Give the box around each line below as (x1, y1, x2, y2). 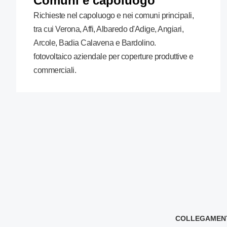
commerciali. (33, 66, 76, 74)
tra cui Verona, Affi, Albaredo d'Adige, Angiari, (33, 25, 183, 33)
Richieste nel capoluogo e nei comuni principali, (33, 11, 194, 20)
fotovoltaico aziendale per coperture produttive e (33, 52, 194, 61)
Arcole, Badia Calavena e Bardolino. (33, 39, 156, 47)
